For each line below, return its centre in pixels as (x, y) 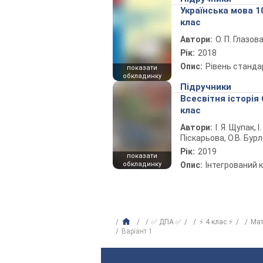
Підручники (206, 87)
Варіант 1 (137, 231)
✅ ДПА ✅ (166, 222)
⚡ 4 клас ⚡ (216, 222)
